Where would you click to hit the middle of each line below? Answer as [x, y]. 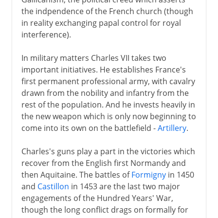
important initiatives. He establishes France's [103, 69]
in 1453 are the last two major [124, 186]
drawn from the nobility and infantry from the [105, 93]
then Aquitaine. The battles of [76, 174]
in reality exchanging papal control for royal [101, 23]
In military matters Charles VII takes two [94, 58]
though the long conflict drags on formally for [105, 209]
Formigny [148, 174]
